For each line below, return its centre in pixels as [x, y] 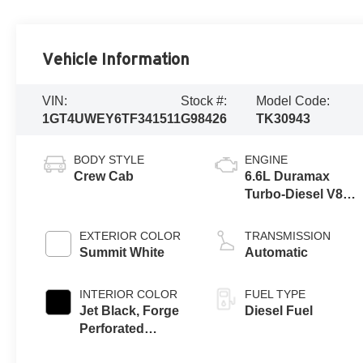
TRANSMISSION [288, 236]
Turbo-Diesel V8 [294, 194]
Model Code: [293, 100]
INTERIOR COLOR [129, 295]
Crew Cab [104, 177]
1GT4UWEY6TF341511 [112, 118]
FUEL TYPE [275, 295]
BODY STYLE [109, 160]
